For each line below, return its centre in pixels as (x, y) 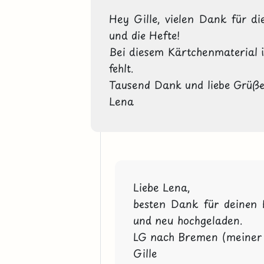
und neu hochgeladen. (188, 220)
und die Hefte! (144, 35)
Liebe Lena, (161, 187)
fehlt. (121, 68)
